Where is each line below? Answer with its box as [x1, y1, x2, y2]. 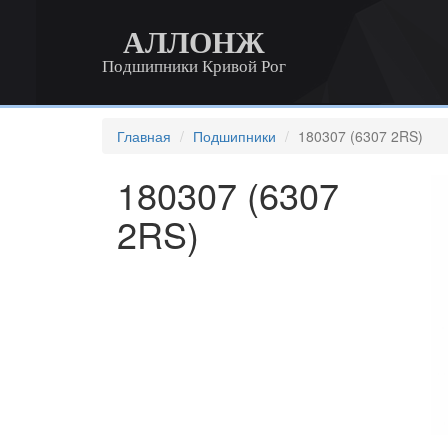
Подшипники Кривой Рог [102, 57, 286, 76]
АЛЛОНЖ [123, 26, 265, 59]
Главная [117, 126, 171, 146]
